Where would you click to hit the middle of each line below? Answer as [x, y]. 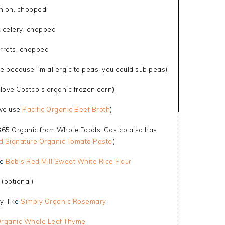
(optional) [17, 181]
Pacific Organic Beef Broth [66, 109]
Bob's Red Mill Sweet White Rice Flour [69, 161]
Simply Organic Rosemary [64, 201]
